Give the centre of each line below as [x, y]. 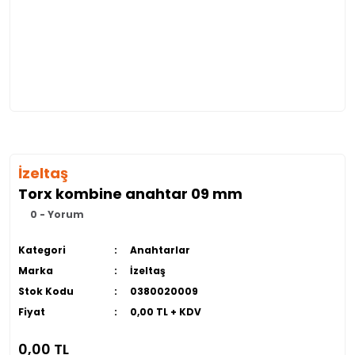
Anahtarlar [160, 250]
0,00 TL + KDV [165, 312]
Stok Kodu [46, 291]
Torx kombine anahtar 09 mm [130, 194]
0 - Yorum [57, 214]
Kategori [42, 250]
